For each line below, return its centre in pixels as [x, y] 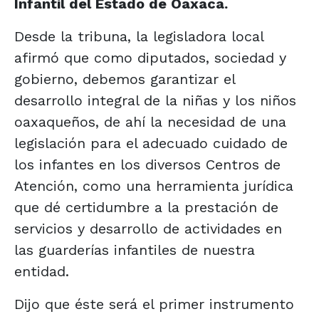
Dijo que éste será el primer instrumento [154, 304]
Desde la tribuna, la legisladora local [139, 36]
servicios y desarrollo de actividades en [148, 228]
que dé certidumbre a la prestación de [146, 207]
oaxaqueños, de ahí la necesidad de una [150, 121]
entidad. [42, 271]
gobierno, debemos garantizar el [125, 79]
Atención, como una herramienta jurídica [154, 185]
